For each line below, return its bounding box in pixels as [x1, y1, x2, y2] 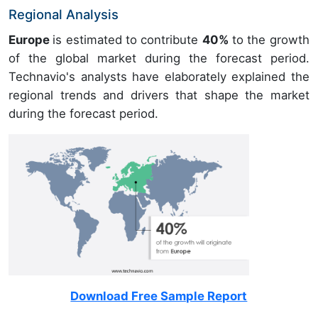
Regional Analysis [9, 6, 119, 22]
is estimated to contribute [53, 32, 202, 47]
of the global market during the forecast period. [9, 50, 309, 65]
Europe [9, 32, 53, 47]
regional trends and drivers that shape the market [9, 87, 309, 102]
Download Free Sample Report [70, 289, 248, 304]
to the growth [228, 32, 309, 47]
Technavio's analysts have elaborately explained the [9, 69, 309, 84]
